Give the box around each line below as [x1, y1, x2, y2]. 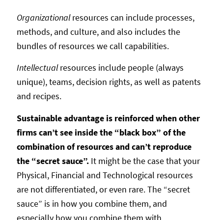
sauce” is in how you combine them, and [16, 197, 167, 209]
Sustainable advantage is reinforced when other [16, 112, 200, 124]
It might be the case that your [90, 155, 200, 166]
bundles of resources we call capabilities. [16, 40, 169, 52]
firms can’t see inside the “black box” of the [16, 126, 186, 138]
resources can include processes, [70, 11, 194, 23]
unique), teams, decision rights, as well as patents [16, 76, 201, 88]
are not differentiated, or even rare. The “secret [16, 183, 190, 195]
